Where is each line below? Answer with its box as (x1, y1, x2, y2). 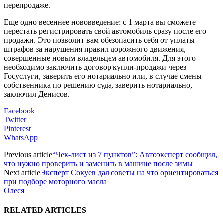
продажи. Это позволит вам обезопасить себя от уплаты (4, 35, 195, 44)
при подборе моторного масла (4, 177, 107, 186)
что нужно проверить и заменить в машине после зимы (4, 159, 193, 168)
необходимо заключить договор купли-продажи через (4, 62, 186, 71)
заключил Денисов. (4, 89, 70, 98)
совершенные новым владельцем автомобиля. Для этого (4, 53, 196, 62)
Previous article (4, 150, 52, 159)
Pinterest (4, 124, 31, 133)
